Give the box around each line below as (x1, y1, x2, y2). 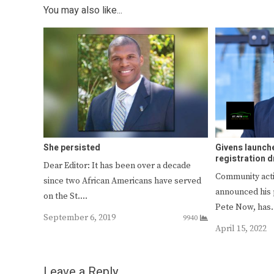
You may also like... (43, 3, 122, 18)
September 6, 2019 (43, 212, 116, 223)
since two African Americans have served (43, 175, 201, 187)
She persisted (43, 141, 100, 154)
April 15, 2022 (215, 223, 267, 234)
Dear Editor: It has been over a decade (43, 160, 191, 171)
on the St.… (43, 190, 87, 202)
